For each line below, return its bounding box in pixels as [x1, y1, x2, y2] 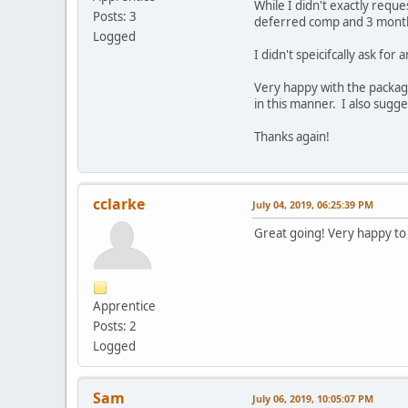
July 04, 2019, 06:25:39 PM [252, 198, 373, 212]
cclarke [93, 194, 145, 215]
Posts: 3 [93, 8, 137, 25]
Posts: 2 [93, 318, 137, 335]
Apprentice [93, 298, 156, 315]
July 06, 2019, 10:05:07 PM [252, 392, 373, 406]
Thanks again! [254, 128, 330, 146]
